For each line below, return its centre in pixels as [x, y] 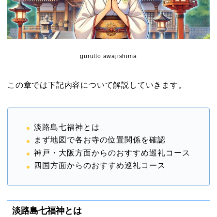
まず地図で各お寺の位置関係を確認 [100, 140]
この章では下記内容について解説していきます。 [97, 85]
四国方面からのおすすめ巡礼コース [100, 166]
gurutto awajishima [108, 56]
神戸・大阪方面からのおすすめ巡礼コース [112, 153]
